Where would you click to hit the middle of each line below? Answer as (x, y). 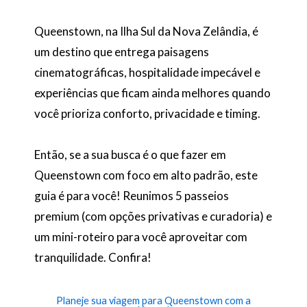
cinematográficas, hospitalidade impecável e (147, 72)
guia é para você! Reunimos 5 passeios (132, 195)
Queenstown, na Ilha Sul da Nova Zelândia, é (146, 31)
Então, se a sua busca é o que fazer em (130, 154)
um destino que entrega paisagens (122, 51)
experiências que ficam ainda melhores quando (152, 93)
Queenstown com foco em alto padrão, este (146, 175)
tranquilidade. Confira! (93, 257)
